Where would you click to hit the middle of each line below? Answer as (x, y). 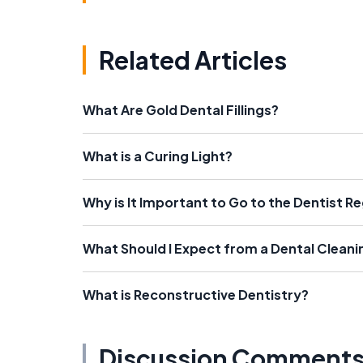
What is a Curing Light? (158, 156)
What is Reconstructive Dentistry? (196, 295)
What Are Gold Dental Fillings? (181, 110)
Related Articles (193, 60)
